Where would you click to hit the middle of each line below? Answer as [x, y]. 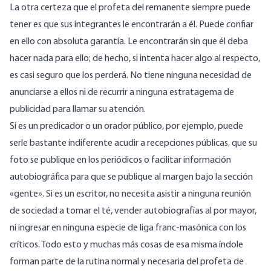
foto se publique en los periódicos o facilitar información [120, 161]
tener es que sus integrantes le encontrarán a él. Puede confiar [132, 25]
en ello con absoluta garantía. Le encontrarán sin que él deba [129, 42]
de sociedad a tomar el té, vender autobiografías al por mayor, [133, 211]
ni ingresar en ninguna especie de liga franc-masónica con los [128, 228]
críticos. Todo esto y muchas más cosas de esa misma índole [126, 245]
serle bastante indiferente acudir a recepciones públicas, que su [133, 144]
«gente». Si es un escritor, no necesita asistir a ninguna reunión [130, 194]
